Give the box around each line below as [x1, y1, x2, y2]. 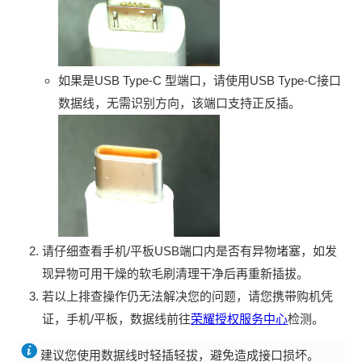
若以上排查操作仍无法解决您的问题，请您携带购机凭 [42, 288, 334, 303]
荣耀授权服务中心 [191, 311, 288, 326]
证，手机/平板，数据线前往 [42, 311, 192, 326]
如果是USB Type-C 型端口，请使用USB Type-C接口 [58, 73, 342, 87]
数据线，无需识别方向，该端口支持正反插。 [58, 95, 301, 110]
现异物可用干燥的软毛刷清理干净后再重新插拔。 [42, 266, 309, 280]
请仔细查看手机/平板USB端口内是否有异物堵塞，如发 [42, 243, 338, 258]
